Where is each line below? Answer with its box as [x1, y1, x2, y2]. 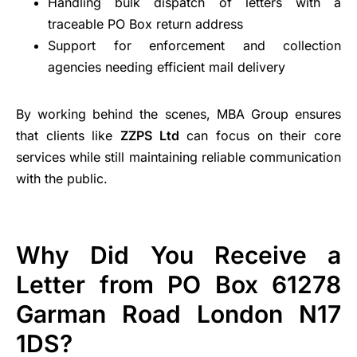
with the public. [16, 171, 108, 187]
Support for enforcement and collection [48, 37, 341, 54]
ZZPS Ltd [120, 127, 179, 144]
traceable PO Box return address [48, 16, 243, 33]
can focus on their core [178, 127, 342, 144]
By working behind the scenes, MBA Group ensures [16, 106, 341, 123]
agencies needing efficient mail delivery [48, 59, 285, 76]
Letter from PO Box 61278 [16, 270, 341, 300]
